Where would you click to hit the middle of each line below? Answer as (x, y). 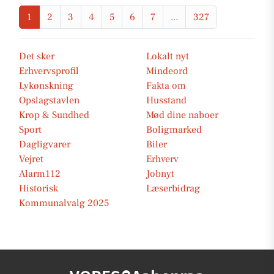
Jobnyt (160, 174)
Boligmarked (174, 130)
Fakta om (166, 86)
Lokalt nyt (168, 56)
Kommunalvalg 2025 (64, 203)
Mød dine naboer (182, 115)
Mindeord (167, 71)
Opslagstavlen (49, 100)
